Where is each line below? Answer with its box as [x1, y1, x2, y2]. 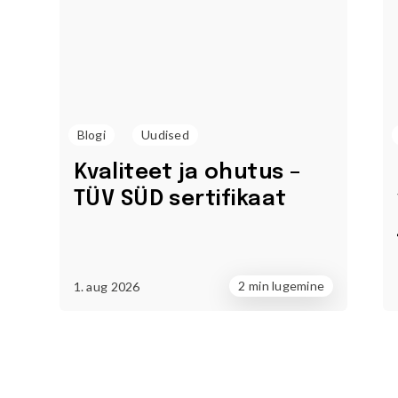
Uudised [141, 127, 190, 142]
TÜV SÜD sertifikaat [73, 188, 287, 211]
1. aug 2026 [73, 278, 140, 294]
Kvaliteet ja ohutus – [73, 162, 302, 184]
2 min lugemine [238, 278, 325, 293]
